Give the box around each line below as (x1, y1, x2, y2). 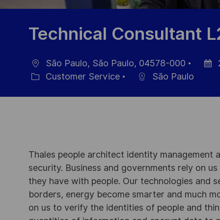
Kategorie (21, 81, 61, 92)
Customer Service (43, 71, 120, 82)
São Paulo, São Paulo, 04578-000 (43, 58, 186, 69)
